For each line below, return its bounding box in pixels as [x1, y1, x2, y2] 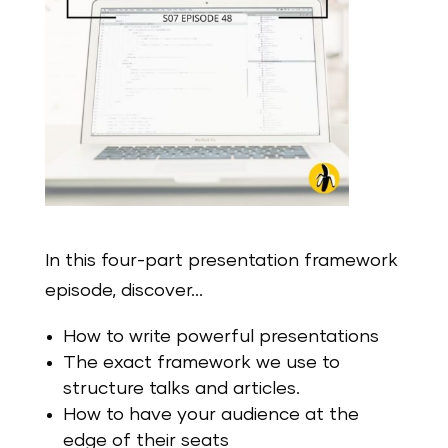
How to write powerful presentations [62, 327, 379, 346]
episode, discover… [44, 281, 203, 300]
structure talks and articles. [62, 379, 300, 398]
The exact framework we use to [62, 353, 340, 372]
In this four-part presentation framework [44, 251, 398, 270]
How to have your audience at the [62, 405, 359, 424]
